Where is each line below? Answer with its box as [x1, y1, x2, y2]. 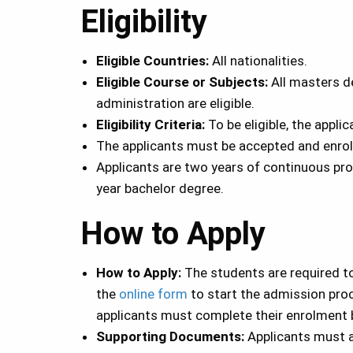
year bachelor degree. [96, 180, 224, 197]
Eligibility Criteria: [96, 117, 208, 133]
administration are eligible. [96, 95, 255, 112]
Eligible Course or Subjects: [96, 74, 271, 91]
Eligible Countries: [96, 53, 212, 69]
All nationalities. [212, 53, 307, 69]
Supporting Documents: [96, 329, 244, 345]
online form [119, 286, 188, 303]
